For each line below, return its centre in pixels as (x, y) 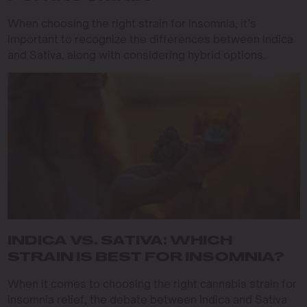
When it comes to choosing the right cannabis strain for (152, 284)
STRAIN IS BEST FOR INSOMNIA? (146, 258)
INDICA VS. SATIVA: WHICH (120, 242)
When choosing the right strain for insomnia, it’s (132, 24)
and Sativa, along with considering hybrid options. (136, 55)
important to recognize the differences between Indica (150, 39)
